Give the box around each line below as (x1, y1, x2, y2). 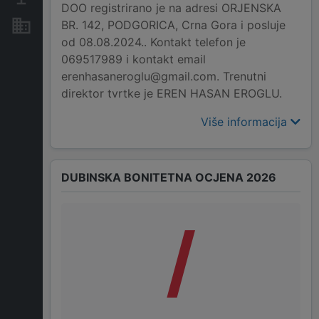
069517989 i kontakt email (61, 52, 206, 67)
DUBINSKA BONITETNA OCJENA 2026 (61, 170, 276, 185)
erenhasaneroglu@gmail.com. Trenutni (61, 69, 266, 84)
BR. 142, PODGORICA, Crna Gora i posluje (61, 18, 286, 33)
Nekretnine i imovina (43, 19, 139, 31)
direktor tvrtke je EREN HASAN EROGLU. (61, 86, 282, 101)
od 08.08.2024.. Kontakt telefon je (61, 35, 246, 50)
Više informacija (201, 115, 291, 130)
